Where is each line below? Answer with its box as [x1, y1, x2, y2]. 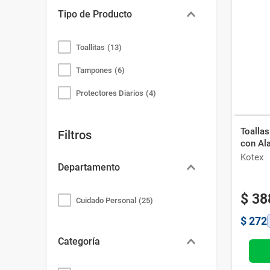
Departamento [57, 162, 120, 173]
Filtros [57, 128, 92, 142]
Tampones [75, 66, 112, 75]
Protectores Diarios [75, 89, 143, 98]
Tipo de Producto [57, 8, 132, 20]
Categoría [57, 236, 100, 247]
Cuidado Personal [75, 196, 136, 205]
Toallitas [75, 43, 105, 52]
